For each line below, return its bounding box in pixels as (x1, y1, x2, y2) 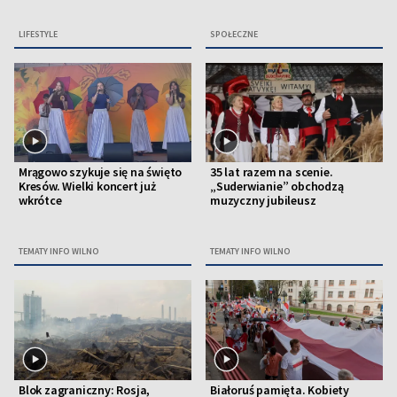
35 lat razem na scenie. (210, 164, 333, 181)
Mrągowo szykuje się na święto (19, 164, 183, 181)
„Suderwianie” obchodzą (210, 178, 344, 195)
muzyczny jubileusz (210, 192, 316, 209)
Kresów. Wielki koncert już (19, 178, 156, 195)
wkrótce (19, 192, 62, 209)
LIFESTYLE (19, 28, 58, 41)
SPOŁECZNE (210, 28, 258, 41)
